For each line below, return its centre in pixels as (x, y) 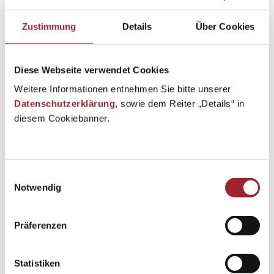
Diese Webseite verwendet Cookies (91, 70)
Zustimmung (49, 26)
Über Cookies (225, 26)
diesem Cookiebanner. (62, 118)
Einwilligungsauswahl (47, 175)
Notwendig (38, 187)
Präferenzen (41, 225)
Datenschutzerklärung (65, 103)
